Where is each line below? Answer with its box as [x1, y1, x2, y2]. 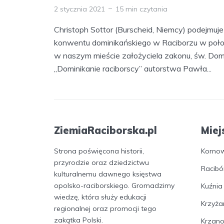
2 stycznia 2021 [54, 4, 105, 13]
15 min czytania [115, 4, 167, 13]
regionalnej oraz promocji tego [54, 203, 156, 213]
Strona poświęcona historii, [54, 146, 144, 155]
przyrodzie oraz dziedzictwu [54, 157, 149, 167]
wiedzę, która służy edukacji [54, 192, 146, 201]
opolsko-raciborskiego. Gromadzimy [54, 180, 174, 190]
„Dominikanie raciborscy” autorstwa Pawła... [54, 63, 211, 73]
